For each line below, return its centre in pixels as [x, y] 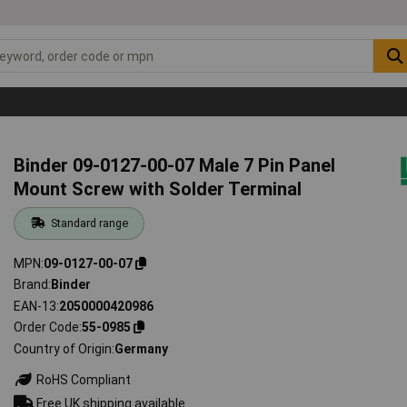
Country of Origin [63, 348]
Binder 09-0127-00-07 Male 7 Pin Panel [175, 165]
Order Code [47, 328]
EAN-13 [35, 306]
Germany [142, 348]
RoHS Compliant [83, 379]
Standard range [89, 223]
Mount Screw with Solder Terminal [158, 189]
